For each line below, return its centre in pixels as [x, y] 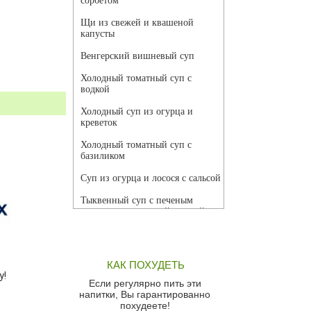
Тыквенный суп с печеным [137, 201]
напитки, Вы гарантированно [145, 295]
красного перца [113, 267]
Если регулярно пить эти [145, 284]
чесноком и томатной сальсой [143, 212]
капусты [98, 34]
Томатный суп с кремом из [137, 256]
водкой [95, 90]
